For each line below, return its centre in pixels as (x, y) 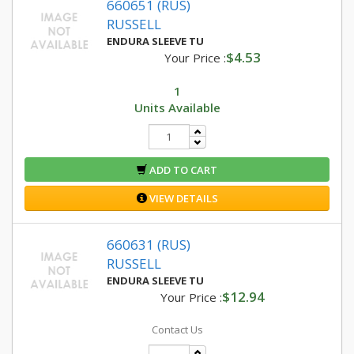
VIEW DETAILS (182, 198)
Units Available (177, 107)
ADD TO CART (182, 170)
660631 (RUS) (149, 245)
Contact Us (177, 330)
